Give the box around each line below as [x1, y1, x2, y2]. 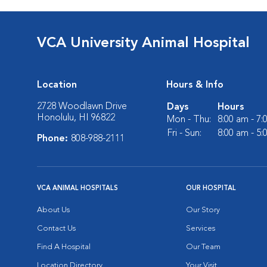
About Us [37, 206, 70, 214]
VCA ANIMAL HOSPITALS [37, 185, 118, 192]
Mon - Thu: [167, 115, 211, 125]
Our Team [186, 243, 221, 251]
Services [186, 225, 215, 232]
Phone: [37, 134, 71, 144]
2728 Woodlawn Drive [37, 102, 127, 111]
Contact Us [37, 225, 76, 232]
